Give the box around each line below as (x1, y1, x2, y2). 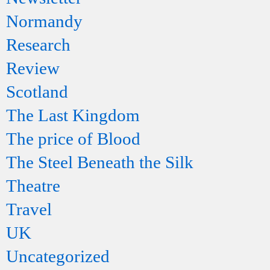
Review (6, 58, 60, 78)
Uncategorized (6, 246, 110, 266)
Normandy (6, 11, 83, 31)
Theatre (6, 176, 60, 195)
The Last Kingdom (6, 105, 140, 125)
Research (6, 35, 71, 54)
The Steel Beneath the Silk (6, 152, 193, 172)
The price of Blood (6, 129, 140, 148)
